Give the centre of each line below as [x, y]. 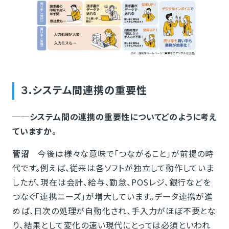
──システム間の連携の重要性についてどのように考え [114, 117]
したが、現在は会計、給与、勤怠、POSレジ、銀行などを [111, 182]
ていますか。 [34, 131]
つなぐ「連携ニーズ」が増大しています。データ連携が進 [112, 197]
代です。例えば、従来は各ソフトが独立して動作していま [113, 168]
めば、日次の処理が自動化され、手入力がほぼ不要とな [114, 211]
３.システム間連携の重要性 [84, 90]
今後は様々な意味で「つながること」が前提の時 [121, 154]
